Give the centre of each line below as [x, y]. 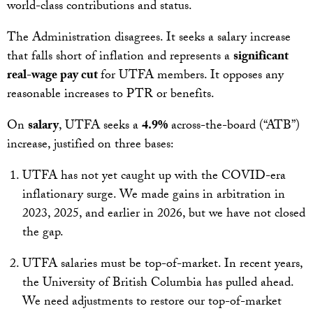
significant [261, 58]
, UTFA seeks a [100, 127]
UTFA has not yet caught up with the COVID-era [154, 177]
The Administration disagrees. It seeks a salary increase [149, 39]
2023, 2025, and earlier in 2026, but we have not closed [163, 215]
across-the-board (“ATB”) [234, 127]
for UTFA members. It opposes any [192, 77]
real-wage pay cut [54, 77]
